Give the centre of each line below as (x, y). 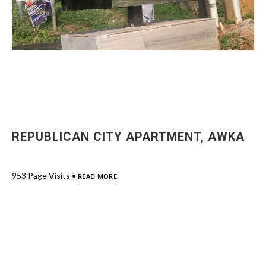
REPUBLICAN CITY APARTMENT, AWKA (128, 137)
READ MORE (97, 176)
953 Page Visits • (45, 175)
